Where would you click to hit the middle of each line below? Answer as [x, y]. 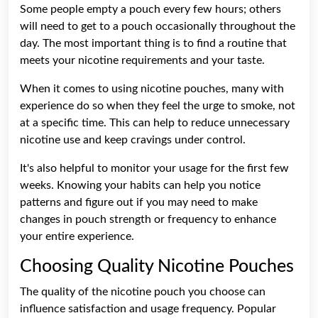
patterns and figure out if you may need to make [139, 202]
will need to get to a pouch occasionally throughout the [158, 26]
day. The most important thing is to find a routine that [153, 43]
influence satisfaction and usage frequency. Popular [148, 308]
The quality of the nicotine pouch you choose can [143, 291]
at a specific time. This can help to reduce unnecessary [155, 122]
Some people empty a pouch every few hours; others [150, 9]
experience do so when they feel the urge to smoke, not [158, 105]
